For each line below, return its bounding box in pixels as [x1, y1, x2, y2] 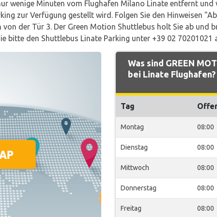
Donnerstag [121, 184, 156, 192]
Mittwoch [121, 164, 149, 171]
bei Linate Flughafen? [128, 69, 216, 79]
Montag [121, 123, 144, 131]
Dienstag [121, 143, 148, 151]
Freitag [121, 204, 141, 212]
